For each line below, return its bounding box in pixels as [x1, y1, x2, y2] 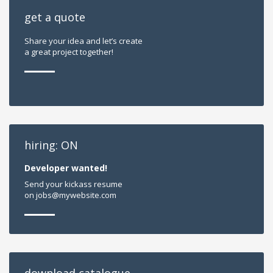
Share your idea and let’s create [24, 35, 143, 47]
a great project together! [24, 46, 113, 58]
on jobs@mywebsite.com [24, 190, 116, 201]
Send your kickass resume [24, 179, 122, 190]
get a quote [24, 10, 85, 25]
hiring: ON [24, 138, 78, 153]
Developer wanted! [24, 162, 107, 174]
